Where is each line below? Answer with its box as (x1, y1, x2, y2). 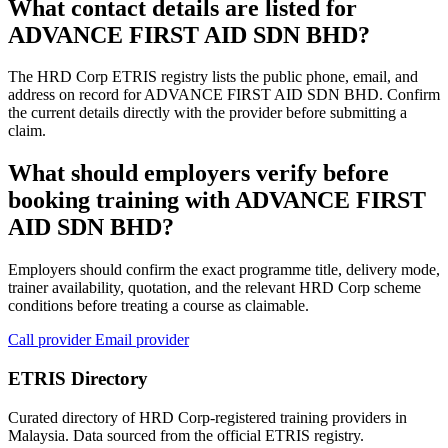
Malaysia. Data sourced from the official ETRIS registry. (8, 426, 364, 444)
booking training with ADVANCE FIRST (8, 187, 426, 214)
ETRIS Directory (8, 367, 148, 389)
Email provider (95, 331, 189, 349)
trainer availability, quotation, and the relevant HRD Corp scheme (8, 279, 421, 297)
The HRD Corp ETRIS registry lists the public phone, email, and (8, 68, 418, 86)
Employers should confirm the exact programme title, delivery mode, (8, 261, 440, 279)
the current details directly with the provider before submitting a (8, 104, 407, 122)
